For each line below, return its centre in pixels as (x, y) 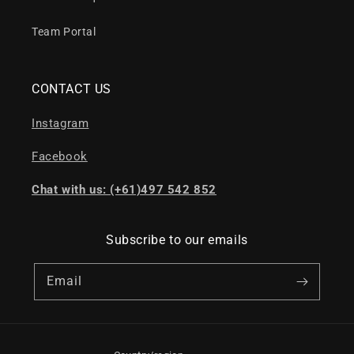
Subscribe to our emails (177, 240)
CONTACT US (72, 89)
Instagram (60, 124)
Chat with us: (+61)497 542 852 (124, 190)
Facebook (60, 157)
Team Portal (64, 32)
